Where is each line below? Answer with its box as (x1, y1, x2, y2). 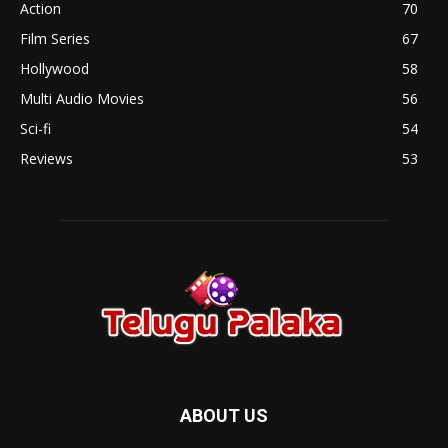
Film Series (20, 29, 90, 49)
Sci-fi (20, 119, 51, 139)
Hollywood (20, 59, 89, 79)
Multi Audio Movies (20, 89, 144, 109)
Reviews (20, 149, 73, 169)
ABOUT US (180, 405, 268, 427)
